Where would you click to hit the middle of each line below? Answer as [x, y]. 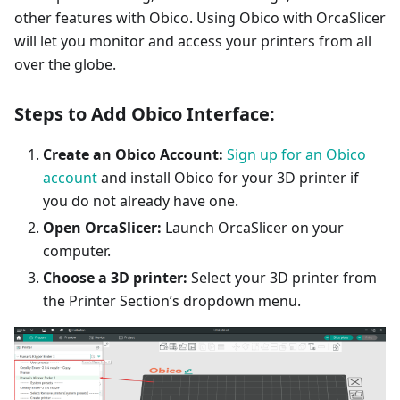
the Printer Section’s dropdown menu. [172, 301]
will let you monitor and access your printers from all [193, 42]
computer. [77, 251]
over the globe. [65, 65]
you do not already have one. [141, 201]
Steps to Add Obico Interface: [145, 114]
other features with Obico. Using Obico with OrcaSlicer [200, 18]
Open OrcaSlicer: [102, 228]
